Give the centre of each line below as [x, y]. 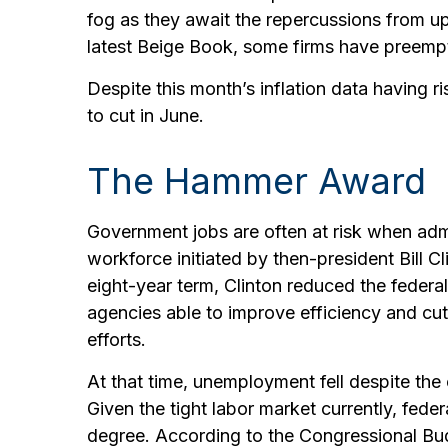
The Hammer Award [256, 180]
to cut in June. [145, 115]
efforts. [116, 339]
